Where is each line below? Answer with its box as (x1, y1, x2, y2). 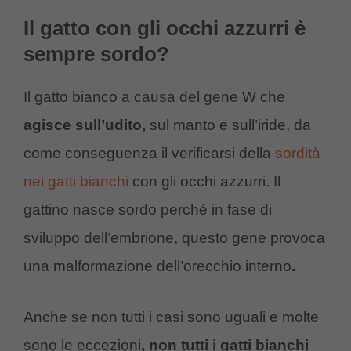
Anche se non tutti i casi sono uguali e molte (24, 308, 319, 325)
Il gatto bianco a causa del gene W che (24, 89, 285, 106)
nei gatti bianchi (24, 173, 128, 190)
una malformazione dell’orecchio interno (24, 258, 291, 275)
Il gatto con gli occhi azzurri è (24, 16, 306, 41)
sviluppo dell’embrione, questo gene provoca (24, 230, 325, 247)
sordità (275, 145, 320, 162)
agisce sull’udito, (24, 117, 146, 134)
